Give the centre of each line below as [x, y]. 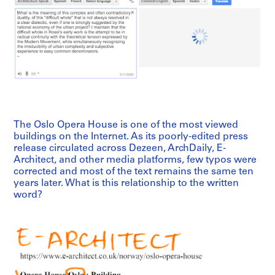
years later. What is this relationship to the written [126, 184]
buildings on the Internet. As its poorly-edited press [131, 137]
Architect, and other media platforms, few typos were [135, 161]
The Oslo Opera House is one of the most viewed [126, 126]
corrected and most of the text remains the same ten [134, 172]
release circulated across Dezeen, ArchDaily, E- [120, 149]
